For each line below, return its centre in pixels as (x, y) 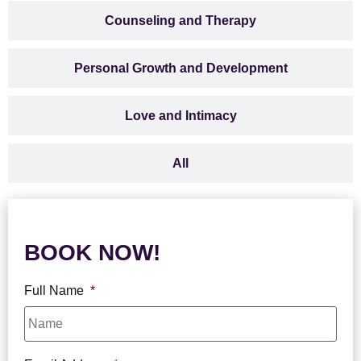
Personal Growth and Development (180, 68)
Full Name (54, 290)
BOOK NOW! (92, 253)
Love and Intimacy (180, 116)
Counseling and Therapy (180, 21)
